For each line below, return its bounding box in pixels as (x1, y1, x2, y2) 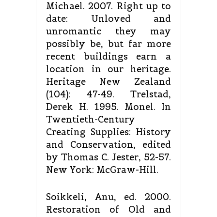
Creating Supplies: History (46, 126, 171, 138)
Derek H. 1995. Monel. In (46, 101, 171, 113)
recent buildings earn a (46, 51, 171, 62)
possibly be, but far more (46, 38, 171, 50)
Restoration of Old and (46, 204, 171, 216)
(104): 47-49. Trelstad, (46, 89, 171, 100)
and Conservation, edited (46, 139, 171, 151)
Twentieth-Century (46, 114, 135, 125)
